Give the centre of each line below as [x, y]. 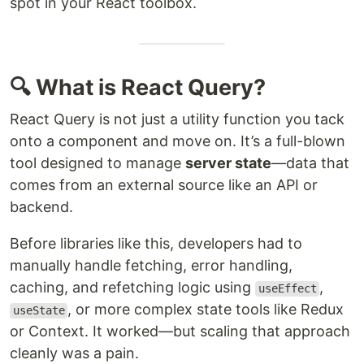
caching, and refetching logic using [132, 288]
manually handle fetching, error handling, [151, 266]
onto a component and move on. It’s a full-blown [178, 141]
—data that [310, 163]
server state [228, 163]
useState [39, 311]
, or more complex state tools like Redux [206, 310]
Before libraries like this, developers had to [156, 244]
